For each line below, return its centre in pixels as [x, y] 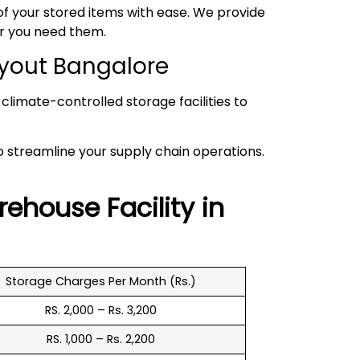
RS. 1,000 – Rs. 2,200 [100, 339]
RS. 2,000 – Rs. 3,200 [100, 310]
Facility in [166, 207]
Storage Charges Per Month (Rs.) [100, 281]
